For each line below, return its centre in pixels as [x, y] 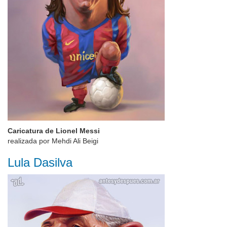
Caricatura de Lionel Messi [54, 131]
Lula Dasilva [40, 162]
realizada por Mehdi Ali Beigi [53, 141]
